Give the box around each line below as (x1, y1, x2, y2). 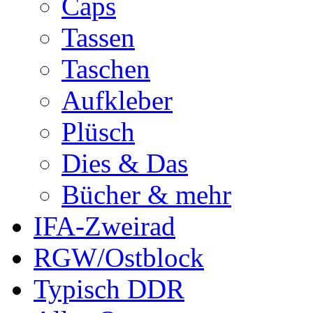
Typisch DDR (34, 274, 184, 304)
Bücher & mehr (61, 180, 231, 210)
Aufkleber (61, 85, 173, 115)
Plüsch (61, 117, 135, 147)
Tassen (61, 22, 135, 52)
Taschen (61, 54, 150, 84)
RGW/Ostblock (34, 242, 204, 272)
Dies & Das (61, 148, 188, 178)
